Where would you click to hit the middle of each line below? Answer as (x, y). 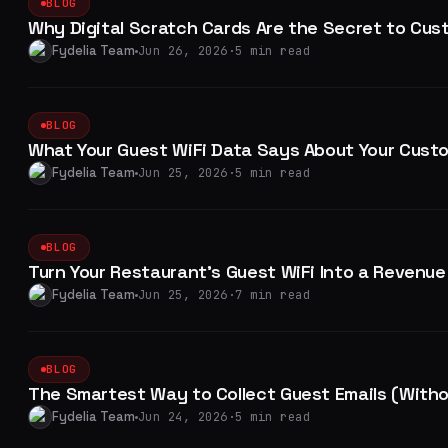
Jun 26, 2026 (183, 51)
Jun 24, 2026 (183, 417)
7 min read (273, 295)
